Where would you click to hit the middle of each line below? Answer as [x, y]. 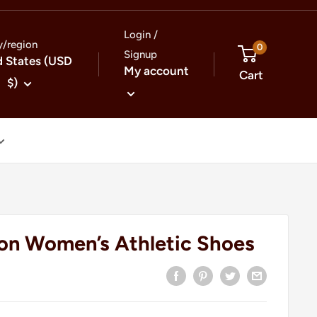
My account [157, 71]
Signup [141, 54]
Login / [141, 35]
